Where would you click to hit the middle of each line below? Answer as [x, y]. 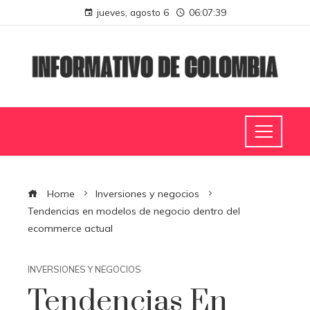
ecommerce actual [70, 228]
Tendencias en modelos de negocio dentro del [134, 211]
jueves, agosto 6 [133, 12]
